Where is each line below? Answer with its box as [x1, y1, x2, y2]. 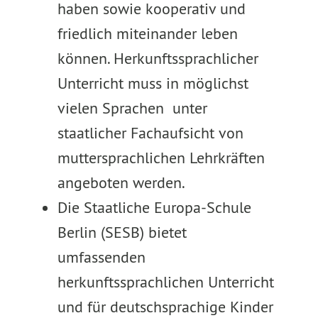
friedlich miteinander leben [57, 23, 238, 43]
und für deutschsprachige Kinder [57, 297, 273, 317]
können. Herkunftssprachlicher [57, 48, 258, 68]
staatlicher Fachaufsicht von [57, 123, 243, 143]
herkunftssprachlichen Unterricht [57, 272, 274, 292]
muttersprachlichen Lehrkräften [57, 148, 265, 168]
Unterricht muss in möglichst [57, 73, 248, 93]
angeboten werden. [57, 172, 185, 192]
